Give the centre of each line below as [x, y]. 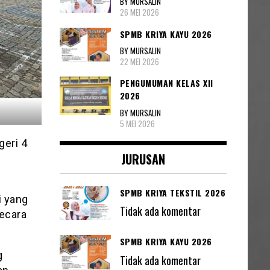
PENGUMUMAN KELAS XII [166, 83]
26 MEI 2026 [139, 12]
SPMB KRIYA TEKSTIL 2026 [172, 192]
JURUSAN [143, 159]
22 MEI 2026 [139, 62]
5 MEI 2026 [137, 123]
